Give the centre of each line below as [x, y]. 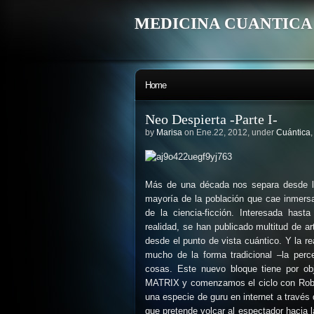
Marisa [169, 132]
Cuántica [293, 132]
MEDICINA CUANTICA [224, 23]
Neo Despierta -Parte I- [211, 119]
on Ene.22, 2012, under [229, 132]
